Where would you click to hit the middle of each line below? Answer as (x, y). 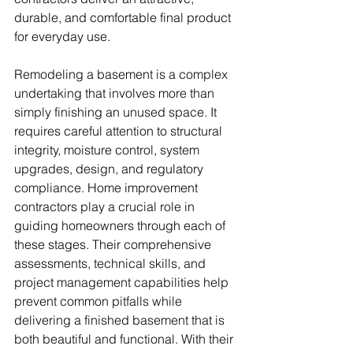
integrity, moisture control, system (108, 150)
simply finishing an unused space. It (117, 112)
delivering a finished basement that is (121, 320)
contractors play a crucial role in (106, 207)
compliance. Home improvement (108, 188)
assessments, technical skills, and (111, 264)
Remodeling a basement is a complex (123, 74)
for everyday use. (62, 37)
